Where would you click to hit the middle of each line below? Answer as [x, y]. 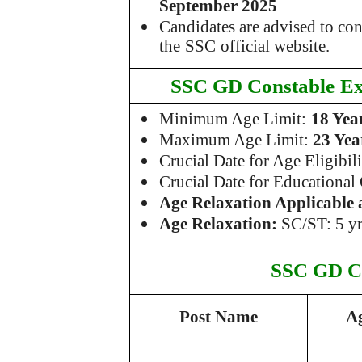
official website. [276, 46]
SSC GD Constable [253, 86]
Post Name [219, 316]
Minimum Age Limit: [233, 118]
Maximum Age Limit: [236, 139]
